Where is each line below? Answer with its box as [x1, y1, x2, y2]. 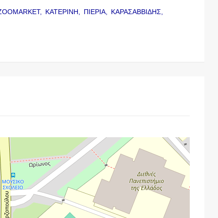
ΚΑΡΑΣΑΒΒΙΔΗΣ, [111, 7, 165, 16]
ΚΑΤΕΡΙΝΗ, [45, 7, 83, 16]
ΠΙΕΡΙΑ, [84, 7, 110, 16]
